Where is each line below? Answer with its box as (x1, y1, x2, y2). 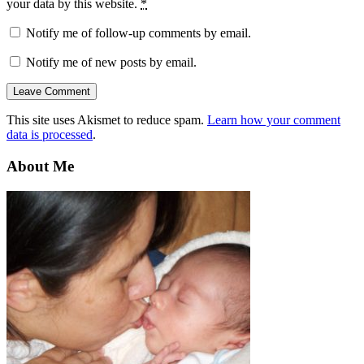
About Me (6, 158, 74, 175)
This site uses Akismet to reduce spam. (6, 113, 207, 128)
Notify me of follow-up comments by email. (26, 26, 251, 41)
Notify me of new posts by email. (26, 55, 197, 70)
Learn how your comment (207, 113, 340, 128)
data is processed (6, 128, 93, 142)
